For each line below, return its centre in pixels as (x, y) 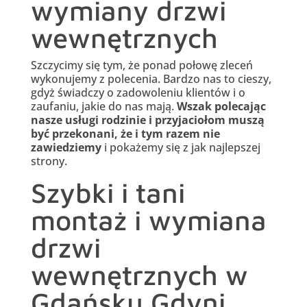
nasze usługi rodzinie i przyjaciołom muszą (147, 120)
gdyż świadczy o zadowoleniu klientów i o (138, 93)
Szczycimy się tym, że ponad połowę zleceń (142, 65)
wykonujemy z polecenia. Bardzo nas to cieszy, (151, 79)
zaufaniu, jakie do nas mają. (103, 107)
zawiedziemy (66, 148)
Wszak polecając (221, 107)
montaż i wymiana (148, 220)
